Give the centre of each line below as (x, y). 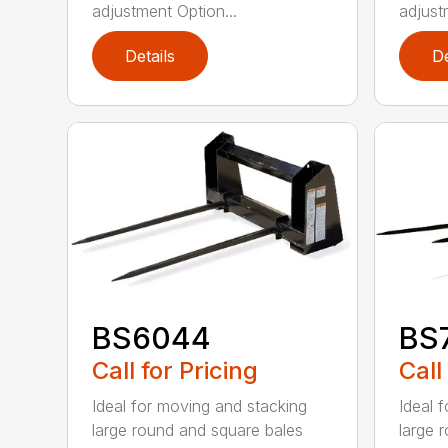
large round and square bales (198, 429)
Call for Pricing (175, 370)
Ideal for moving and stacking (200, 405)
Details (150, 56)
